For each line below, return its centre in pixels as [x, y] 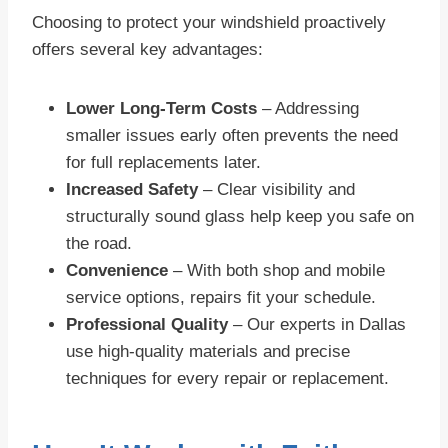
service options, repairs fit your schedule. [221, 298]
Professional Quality [147, 325]
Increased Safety [132, 190]
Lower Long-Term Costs [161, 109]
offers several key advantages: [147, 50]
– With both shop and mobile [276, 271]
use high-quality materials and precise [208, 352]
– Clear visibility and [276, 190]
